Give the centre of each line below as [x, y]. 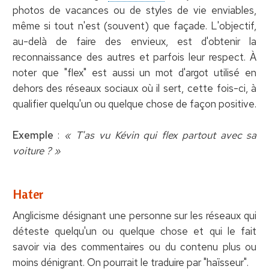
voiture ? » [36, 150]
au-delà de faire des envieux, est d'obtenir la [134, 41]
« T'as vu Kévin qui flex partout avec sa [161, 135]
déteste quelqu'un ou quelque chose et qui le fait [134, 231]
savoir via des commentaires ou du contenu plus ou [134, 246]
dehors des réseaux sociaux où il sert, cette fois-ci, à [134, 88]
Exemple [33, 135]
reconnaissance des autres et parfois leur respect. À [134, 57]
